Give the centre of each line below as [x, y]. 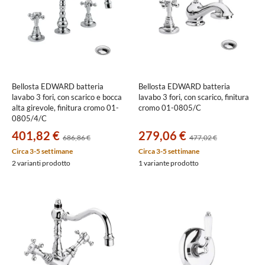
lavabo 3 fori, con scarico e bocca [67, 97]
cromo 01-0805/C [170, 108]
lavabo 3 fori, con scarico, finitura [194, 97]
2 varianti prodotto [41, 163]
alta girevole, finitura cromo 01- [65, 108]
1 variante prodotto [169, 163]
